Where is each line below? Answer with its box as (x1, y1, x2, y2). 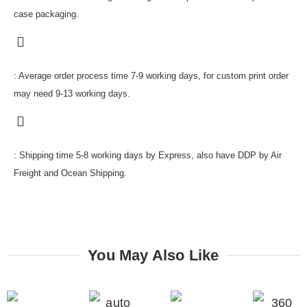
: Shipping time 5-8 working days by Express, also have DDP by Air (14, 150, 282, 161)
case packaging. (14, 8, 79, 19)
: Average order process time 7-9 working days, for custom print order (14, 71, 288, 82)
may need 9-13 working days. (14, 88, 130, 99)
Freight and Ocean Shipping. (14, 168, 127, 179)
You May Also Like (88, 246, 219, 264)
